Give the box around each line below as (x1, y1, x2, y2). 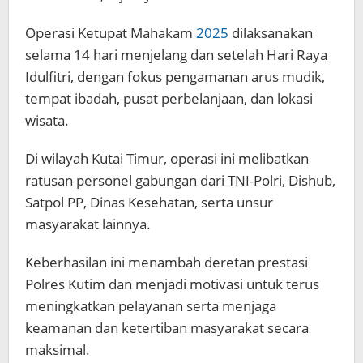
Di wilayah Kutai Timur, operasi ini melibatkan (25, 149, 309, 169)
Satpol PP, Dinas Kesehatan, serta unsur (25, 193, 273, 212)
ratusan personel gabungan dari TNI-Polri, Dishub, (25, 171, 335, 190)
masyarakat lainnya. (25, 215, 151, 234)
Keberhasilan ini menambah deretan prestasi (25, 253, 308, 272)
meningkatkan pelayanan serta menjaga (25, 297, 276, 316)
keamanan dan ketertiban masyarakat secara (25, 318, 309, 338)
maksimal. (25, 340, 90, 360)
